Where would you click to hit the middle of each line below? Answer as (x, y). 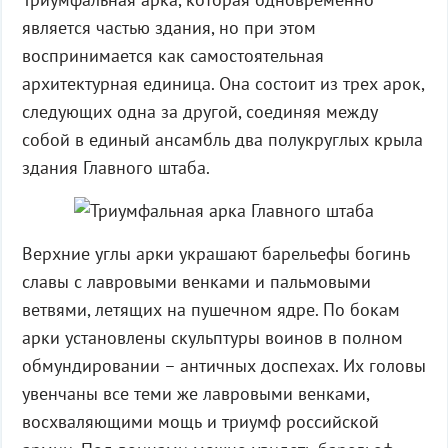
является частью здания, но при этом (168, 27)
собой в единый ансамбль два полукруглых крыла (222, 139)
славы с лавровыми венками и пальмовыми (196, 281)
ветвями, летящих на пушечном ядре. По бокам (210, 309)
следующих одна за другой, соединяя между (199, 111)
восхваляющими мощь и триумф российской (200, 421)
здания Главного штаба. (115, 167)
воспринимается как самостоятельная (172, 55)
